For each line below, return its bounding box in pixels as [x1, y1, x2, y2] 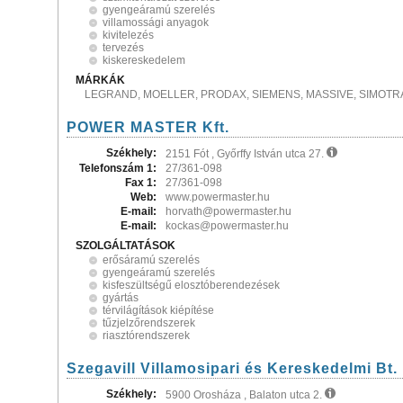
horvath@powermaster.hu [166, 205, 291, 218]
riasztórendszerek [103, 329, 190, 342]
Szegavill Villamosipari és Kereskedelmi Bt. [67, 361, 398, 376]
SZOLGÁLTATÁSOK [76, 239, 175, 252]
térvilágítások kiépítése [103, 304, 214, 317]
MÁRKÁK [76, 74, 125, 86]
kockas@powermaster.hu [166, 219, 289, 232]
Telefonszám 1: [79, 162, 157, 175]
